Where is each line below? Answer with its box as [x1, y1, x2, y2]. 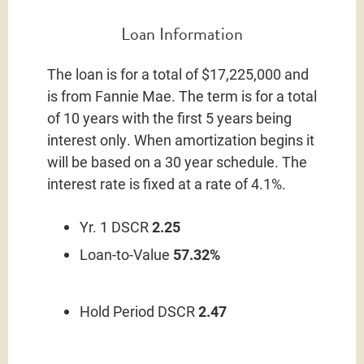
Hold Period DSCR [80, 301, 198, 321]
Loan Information [121, 19, 243, 47]
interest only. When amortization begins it [47, 129, 314, 149]
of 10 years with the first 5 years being [47, 107, 292, 128]
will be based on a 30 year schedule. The [47, 151, 307, 171]
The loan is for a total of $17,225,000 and [47, 63, 309, 84]
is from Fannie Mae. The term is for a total [47, 85, 317, 106]
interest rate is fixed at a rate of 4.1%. [47, 173, 286, 193]
